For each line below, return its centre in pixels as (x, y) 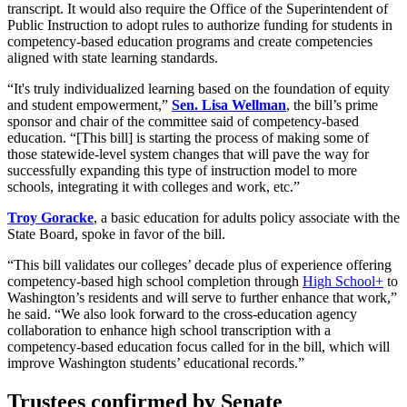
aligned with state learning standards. (113, 58)
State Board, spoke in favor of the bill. (116, 234)
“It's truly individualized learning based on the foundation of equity (199, 89)
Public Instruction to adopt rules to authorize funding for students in (200, 25)
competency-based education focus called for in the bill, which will (199, 347)
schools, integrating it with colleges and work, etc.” (154, 187)
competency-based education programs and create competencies (190, 42)
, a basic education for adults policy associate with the (247, 218)
